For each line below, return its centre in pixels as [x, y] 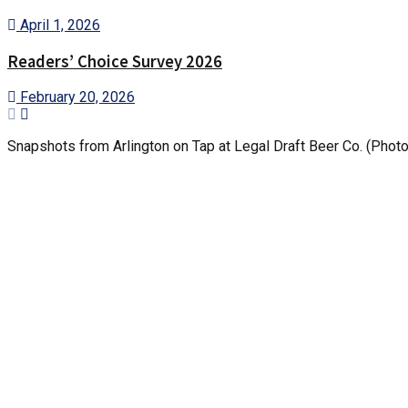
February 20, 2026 [76, 97]
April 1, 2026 [58, 25]
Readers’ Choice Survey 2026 [115, 61]
